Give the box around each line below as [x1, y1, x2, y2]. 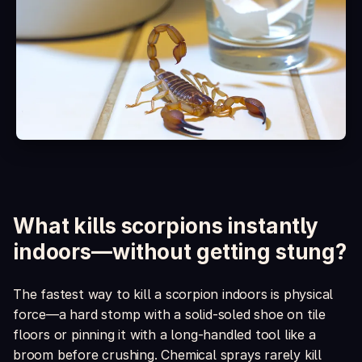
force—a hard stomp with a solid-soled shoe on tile [13, 306, 326, 323]
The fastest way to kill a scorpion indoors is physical [13, 286, 334, 303]
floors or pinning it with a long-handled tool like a [13, 326, 316, 343]
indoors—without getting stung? [13, 239, 347, 265]
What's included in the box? [45, 49, 187, 62]
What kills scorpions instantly [13, 213, 319, 239]
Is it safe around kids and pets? [45, 18, 205, 32]
